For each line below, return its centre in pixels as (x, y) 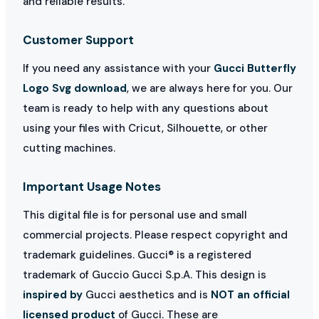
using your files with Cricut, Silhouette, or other (145, 128)
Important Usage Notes (92, 186)
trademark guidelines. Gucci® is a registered (137, 255)
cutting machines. (69, 148)
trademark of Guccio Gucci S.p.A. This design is (145, 274)
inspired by (53, 294)
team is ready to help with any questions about (146, 108)
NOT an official (250, 294)
